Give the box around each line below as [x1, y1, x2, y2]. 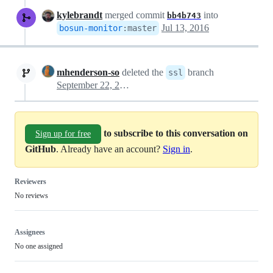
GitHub [25, 144, 56, 154]
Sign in [163, 144, 190, 154]
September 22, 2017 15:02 [119, 80, 129, 90]
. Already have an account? [56, 144, 163, 154]
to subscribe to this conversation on [104, 127, 248, 138]
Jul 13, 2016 [161, 23, 209, 33]
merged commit [102, 10, 167, 20]
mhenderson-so [57, 67, 119, 77]
